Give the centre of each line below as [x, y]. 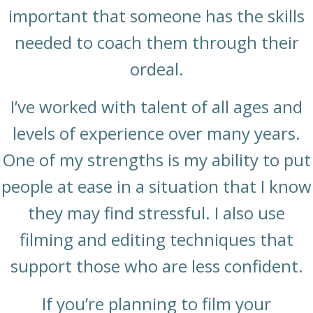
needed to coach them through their [156, 43]
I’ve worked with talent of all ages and [156, 107]
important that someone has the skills [156, 16]
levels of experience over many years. [156, 133]
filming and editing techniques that [156, 240]
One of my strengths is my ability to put [156, 160]
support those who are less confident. [156, 266]
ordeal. [156, 69]
